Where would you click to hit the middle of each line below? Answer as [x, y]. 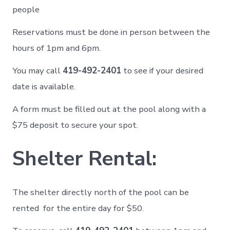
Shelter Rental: [85, 158]
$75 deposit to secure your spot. [75, 125]
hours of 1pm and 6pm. [57, 48]
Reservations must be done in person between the [111, 32]
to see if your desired [162, 70]
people [27, 9]
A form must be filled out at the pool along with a [109, 109]
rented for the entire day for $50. [78, 208]
